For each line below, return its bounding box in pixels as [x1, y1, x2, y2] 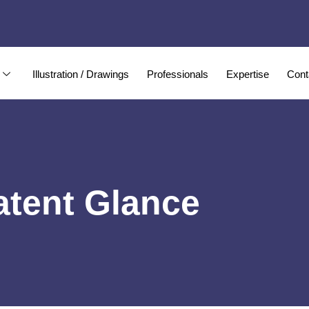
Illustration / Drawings [32, 68, 130, 81]
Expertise [226, 68, 270, 81]
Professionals [147, 68, 209, 81]
